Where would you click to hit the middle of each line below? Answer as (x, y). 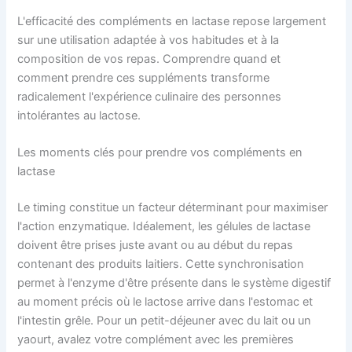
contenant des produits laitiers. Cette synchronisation (161, 264)
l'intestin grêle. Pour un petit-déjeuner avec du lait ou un (165, 321)
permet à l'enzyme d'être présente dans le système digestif (174, 283)
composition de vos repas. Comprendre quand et (149, 59)
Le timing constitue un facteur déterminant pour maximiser (173, 208)
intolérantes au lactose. (79, 115)
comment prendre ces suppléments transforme (144, 77)
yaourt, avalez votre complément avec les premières (156, 340)
